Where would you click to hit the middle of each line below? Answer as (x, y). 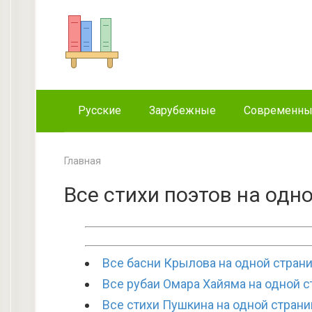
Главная (83, 161)
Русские (100, 110)
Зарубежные (182, 110)
